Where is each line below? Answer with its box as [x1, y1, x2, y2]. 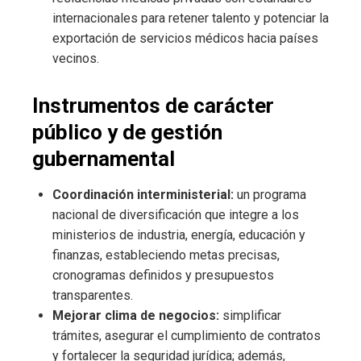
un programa [234, 186, 306, 202]
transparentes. [52, 287, 133, 303]
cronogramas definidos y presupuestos [52, 267, 274, 283]
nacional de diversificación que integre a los [52, 206, 299, 222]
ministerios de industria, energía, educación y [52, 226, 305, 243]
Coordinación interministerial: [52, 186, 234, 202]
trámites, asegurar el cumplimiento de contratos [52, 327, 321, 343]
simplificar [219, 307, 281, 323]
